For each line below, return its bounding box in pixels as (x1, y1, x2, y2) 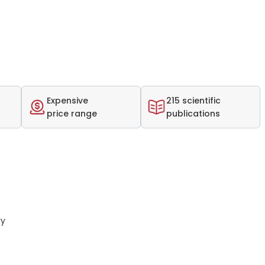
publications (166, 108, 220, 119)
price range (47, 108, 97, 119)
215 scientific (166, 95, 221, 106)
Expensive (47, 95, 88, 106)
